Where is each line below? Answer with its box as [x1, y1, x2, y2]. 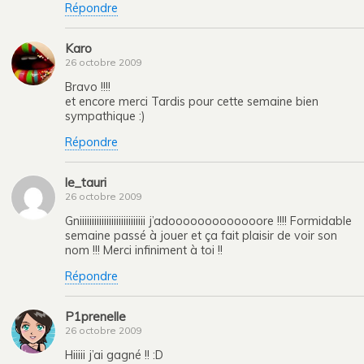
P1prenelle [65, 308, 126, 324]
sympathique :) [65, 108, 145, 123]
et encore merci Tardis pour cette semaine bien [65, 93, 318, 109]
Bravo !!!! [65, 79, 110, 94]
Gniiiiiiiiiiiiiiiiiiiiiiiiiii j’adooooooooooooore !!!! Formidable [65, 214, 352, 229]
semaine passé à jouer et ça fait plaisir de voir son [65, 228, 337, 244]
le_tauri [65, 174, 106, 190]
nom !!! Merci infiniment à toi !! [65, 243, 223, 258]
